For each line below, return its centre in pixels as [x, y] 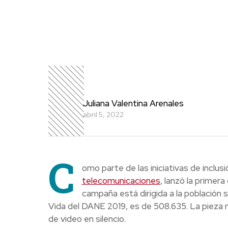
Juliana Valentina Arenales [133, 103]
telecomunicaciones [121, 181]
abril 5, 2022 [103, 114]
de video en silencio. [87, 219]
